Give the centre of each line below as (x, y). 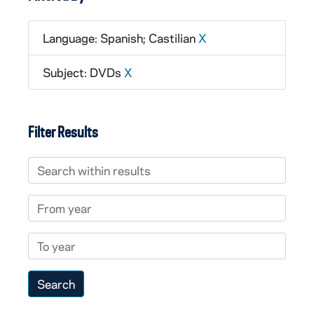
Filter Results (63, 132)
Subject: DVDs (83, 72)
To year (47, 240)
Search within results (84, 165)
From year (55, 203)
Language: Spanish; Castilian (121, 38)
